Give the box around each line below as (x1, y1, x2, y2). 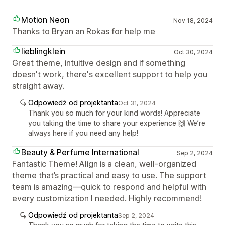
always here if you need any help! (28, 129, 138, 137)
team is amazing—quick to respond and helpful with (12, 182, 206, 192)
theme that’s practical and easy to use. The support (12, 170, 206, 180)
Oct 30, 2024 (173, 48, 213, 56)
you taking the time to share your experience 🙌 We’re (28, 119, 205, 127)
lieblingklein (21, 46, 65, 56)
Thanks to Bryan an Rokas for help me (12, 26, 155, 36)
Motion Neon (21, 15, 69, 25)
